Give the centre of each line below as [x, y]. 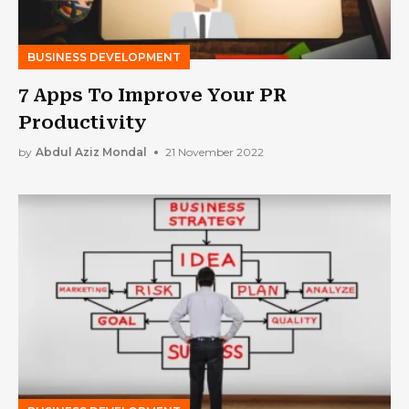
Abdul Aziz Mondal [91, 152]
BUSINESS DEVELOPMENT [104, 57]
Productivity [83, 122]
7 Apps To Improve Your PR [152, 94]
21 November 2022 [215, 152]
